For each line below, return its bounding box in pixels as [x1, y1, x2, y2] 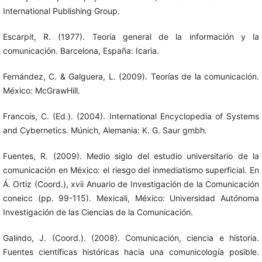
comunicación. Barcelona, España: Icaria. [2, 45, 159, 56]
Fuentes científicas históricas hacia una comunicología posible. [2, 246, 260, 257]
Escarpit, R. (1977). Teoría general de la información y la [2, 31, 260, 42]
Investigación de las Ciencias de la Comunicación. [2, 206, 193, 217]
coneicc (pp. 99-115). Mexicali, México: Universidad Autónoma [2, 192, 260, 203]
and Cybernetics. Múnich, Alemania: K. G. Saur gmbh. [2, 125, 207, 135]
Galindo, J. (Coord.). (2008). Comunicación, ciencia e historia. [2, 232, 260, 243]
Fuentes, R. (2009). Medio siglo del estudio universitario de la [2, 150, 260, 161]
